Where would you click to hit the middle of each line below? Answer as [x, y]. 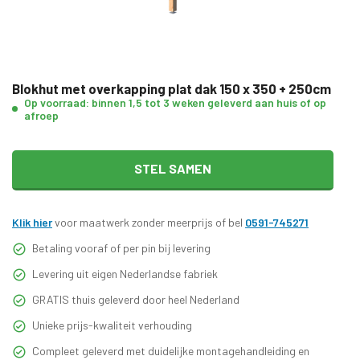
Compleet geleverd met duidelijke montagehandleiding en [171, 350]
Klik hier [32, 222]
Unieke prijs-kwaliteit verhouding [112, 325]
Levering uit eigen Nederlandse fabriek [125, 273]
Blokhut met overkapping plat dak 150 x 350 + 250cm [172, 88]
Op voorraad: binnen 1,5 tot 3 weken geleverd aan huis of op [175, 102]
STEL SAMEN [173, 168]
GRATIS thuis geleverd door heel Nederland [136, 299]
